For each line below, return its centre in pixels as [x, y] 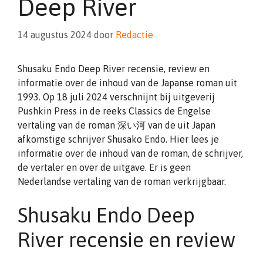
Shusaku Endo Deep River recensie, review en [114, 69]
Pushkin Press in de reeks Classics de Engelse [114, 111]
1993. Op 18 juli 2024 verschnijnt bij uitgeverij [116, 97]
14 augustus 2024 [55, 35]
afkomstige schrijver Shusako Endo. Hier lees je [118, 139]
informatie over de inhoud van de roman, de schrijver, [130, 153]
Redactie [134, 35]
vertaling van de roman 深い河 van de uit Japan [117, 125]
